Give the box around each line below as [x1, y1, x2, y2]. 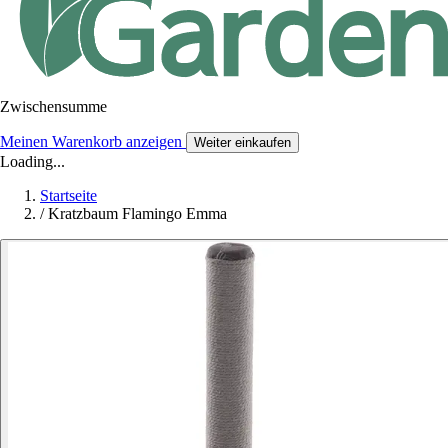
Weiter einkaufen [194, 134, 291, 150]
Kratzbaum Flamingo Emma [48, 204, 227, 222]
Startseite [40, 186, 97, 204]
